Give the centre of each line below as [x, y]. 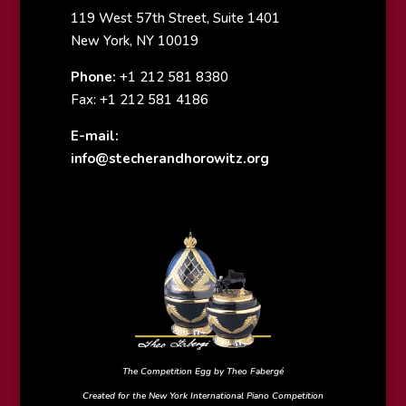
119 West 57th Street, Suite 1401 [175, 19]
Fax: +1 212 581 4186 [139, 100]
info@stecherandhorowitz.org [169, 159]
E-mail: [94, 136]
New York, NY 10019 [134, 41]
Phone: [93, 77]
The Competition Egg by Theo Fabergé [203, 371]
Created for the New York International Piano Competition [203, 396]
